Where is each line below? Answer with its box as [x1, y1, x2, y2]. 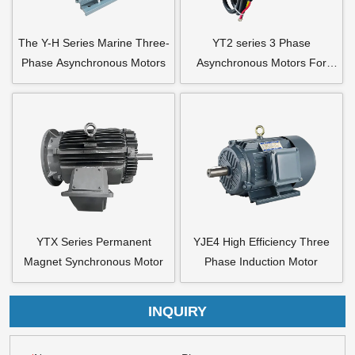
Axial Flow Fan [224, 75, 299, 89]
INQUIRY [148, 303, 207, 319]
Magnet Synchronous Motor [24, 254, 164, 268]
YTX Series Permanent [36, 235, 151, 248]
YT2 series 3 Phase [212, 36, 311, 49]
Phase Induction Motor [204, 254, 319, 268]
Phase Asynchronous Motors [21, 55, 166, 69]
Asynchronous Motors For [196, 55, 326, 69]
